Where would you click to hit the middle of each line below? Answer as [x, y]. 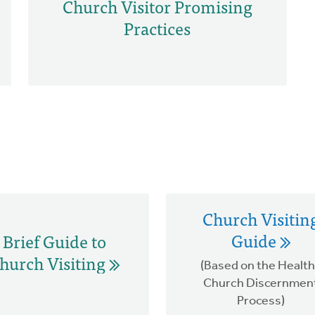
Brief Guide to [54, 241]
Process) [261, 301]
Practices [157, 28]
